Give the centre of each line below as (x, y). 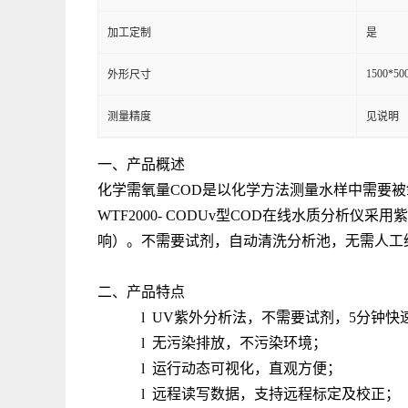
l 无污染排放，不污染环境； (234, 343)
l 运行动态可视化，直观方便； (241, 368)
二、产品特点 (141, 292)
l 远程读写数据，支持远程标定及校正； (270, 394)
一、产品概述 (141, 164)
